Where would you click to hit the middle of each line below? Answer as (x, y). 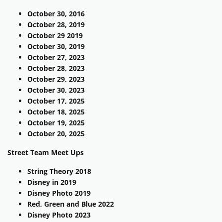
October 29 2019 (55, 36)
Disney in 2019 (52, 182)
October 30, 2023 (56, 90)
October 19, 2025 (56, 123)
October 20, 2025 (56, 134)
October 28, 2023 (56, 68)
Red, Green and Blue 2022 (71, 204)
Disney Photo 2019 (59, 193)
